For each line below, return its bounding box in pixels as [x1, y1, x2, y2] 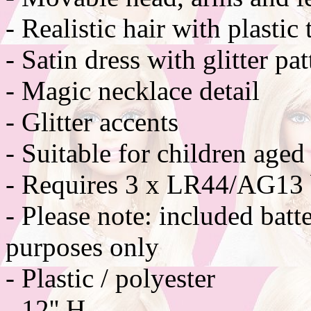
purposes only [6, 231, 159, 262]
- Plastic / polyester [6, 262, 215, 293]
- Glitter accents [6, 106, 178, 137]
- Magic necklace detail [6, 75, 260, 106]
